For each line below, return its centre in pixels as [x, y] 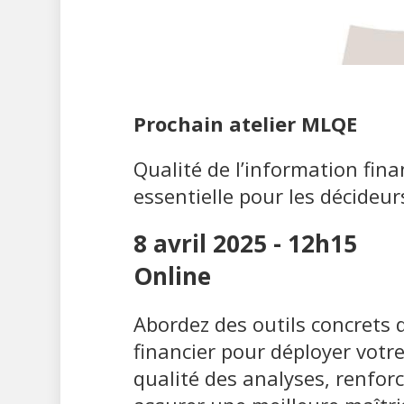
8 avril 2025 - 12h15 [245, 243]
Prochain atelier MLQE [245, 123]
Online [172, 275]
